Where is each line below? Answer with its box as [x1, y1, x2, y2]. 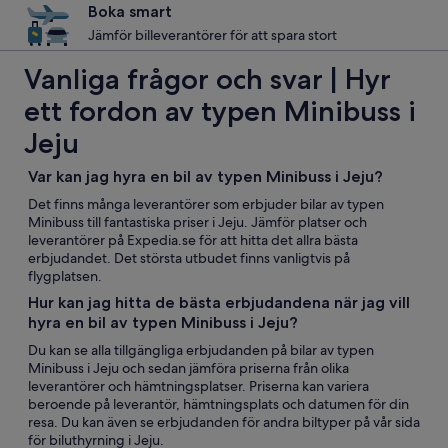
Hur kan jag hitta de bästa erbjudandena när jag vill [28, 293, 410, 312]
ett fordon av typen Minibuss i [24, 94, 416, 128]
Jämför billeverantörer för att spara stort [88, 26, 337, 44]
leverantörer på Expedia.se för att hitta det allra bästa [28, 231, 358, 249]
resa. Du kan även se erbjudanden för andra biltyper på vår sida [28, 413, 420, 431]
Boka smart [88, 2, 172, 21]
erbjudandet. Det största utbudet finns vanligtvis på [28, 249, 350, 267]
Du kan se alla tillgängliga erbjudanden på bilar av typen [28, 341, 374, 359]
